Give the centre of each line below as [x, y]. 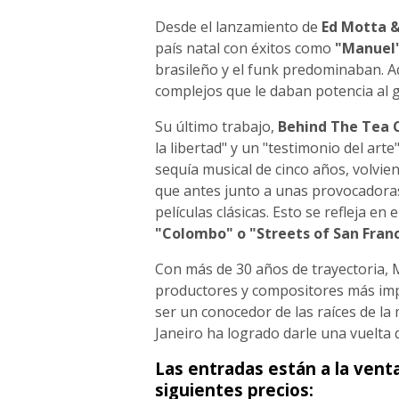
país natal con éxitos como [244, 48]
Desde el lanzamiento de [238, 26]
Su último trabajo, [216, 126]
